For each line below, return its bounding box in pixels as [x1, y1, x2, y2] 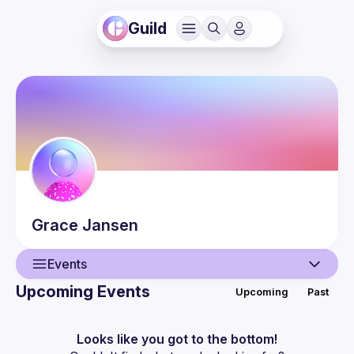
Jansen [82, 216, 138, 235]
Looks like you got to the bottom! [77, 331, 277, 347]
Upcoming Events [16, 282, 150, 301]
